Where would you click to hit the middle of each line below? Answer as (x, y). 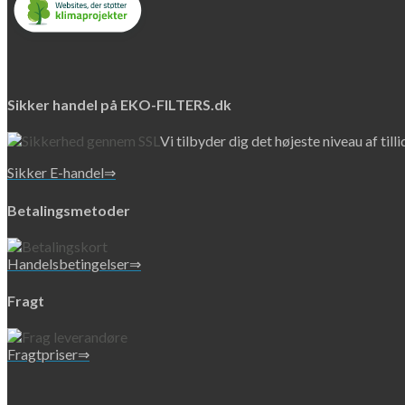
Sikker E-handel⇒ (61, 173)
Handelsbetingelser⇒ (74, 263)
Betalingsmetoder (69, 210)
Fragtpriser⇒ (48, 354)
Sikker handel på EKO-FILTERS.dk (119, 105)
